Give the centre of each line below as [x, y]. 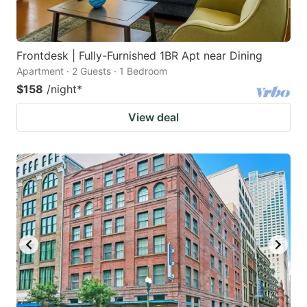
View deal [153, 117]
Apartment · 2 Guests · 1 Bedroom [92, 71]
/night [62, 89]
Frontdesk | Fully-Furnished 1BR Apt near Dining [139, 55]
